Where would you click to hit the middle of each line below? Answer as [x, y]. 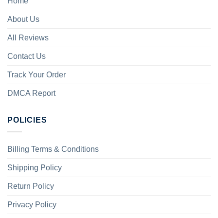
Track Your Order [36, 74]
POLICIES [27, 120]
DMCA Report [31, 93]
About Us [23, 19]
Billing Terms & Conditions [53, 149]
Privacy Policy [32, 205]
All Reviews [28, 37]
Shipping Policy [35, 168]
